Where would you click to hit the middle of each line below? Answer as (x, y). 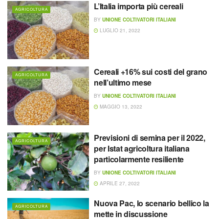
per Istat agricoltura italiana (142, 148)
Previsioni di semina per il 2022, (150, 137)
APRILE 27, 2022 (119, 183)
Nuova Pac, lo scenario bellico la (152, 203)
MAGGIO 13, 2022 (120, 107)
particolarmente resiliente (139, 159)
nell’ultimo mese (123, 83)
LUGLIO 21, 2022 (120, 30)
